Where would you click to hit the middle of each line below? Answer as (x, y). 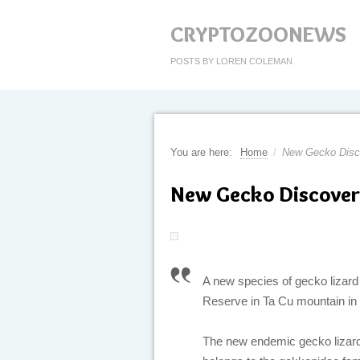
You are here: (201, 152)
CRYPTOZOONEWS (258, 35)
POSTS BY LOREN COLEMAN (231, 61)
